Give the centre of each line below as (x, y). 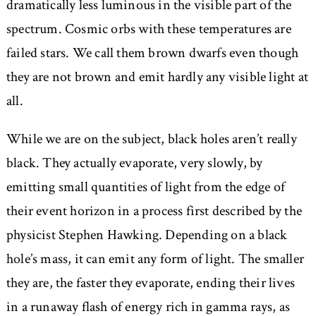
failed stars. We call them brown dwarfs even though (152, 53)
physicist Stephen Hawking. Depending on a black (147, 235)
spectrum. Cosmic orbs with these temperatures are (148, 29)
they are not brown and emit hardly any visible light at (157, 77)
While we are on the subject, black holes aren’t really (151, 139)
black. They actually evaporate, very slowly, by (134, 163)
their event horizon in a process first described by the (154, 211)
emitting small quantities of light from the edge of (146, 187)
